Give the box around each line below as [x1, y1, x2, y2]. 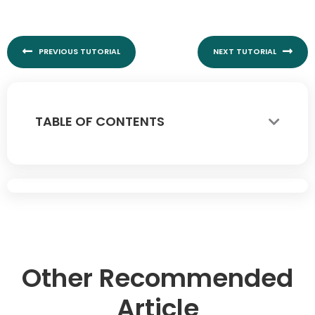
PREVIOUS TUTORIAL [39, 46, 120, 57]
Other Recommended [22, 259, 293, 296]
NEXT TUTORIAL [213, 46, 276, 57]
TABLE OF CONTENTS [35, 112, 165, 130]
